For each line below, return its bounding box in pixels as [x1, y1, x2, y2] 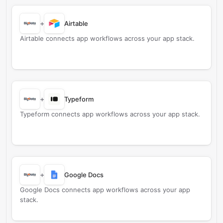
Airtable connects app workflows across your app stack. [20, 34, 195, 42]
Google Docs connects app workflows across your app [20, 186, 190, 194]
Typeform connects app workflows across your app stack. [20, 110, 200, 118]
